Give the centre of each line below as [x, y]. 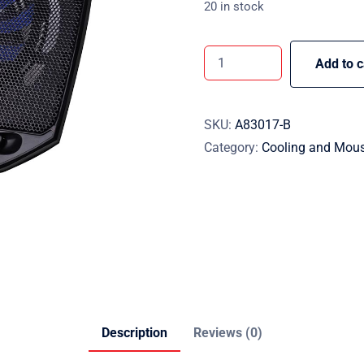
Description [134, 333]
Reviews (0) [228, 333]
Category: [232, 147]
